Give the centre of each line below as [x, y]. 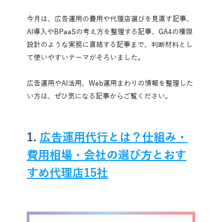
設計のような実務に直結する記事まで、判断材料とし [110, 45]
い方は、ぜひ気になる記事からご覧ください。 [99, 96]
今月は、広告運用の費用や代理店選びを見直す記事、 [110, 19]
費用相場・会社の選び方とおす [107, 155]
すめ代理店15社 [67, 173]
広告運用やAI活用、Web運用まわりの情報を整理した [110, 83]
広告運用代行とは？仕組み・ [114, 138]
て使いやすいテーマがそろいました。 [86, 58]
